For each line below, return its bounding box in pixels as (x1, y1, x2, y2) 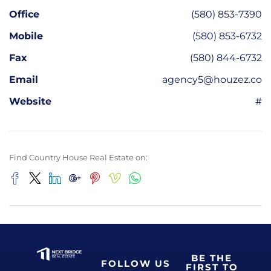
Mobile (9, 30, 43, 42)
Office (9, 8, 39, 20)
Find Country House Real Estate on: (9, 152, 148, 162)
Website (9, 95, 51, 107)
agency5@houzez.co (162, 73, 262, 85)
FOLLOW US (100, 257, 171, 269)
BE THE (191, 252, 233, 264)
